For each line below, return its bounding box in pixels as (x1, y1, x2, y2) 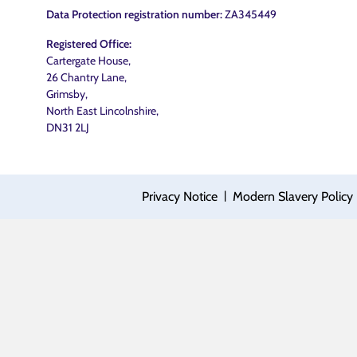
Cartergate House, (46, 53, 131, 68)
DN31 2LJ (46, 120, 89, 135)
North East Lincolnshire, (46, 104, 159, 118)
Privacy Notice (141, 189, 218, 204)
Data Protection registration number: (46, 7, 222, 22)
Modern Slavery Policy (232, 189, 353, 204)
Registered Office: (46, 37, 131, 51)
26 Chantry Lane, (46, 70, 127, 84)
